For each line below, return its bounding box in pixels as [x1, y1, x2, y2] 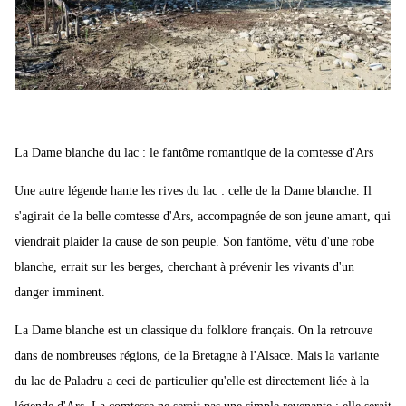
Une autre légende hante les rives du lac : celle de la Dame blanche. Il [14, 184, 372, 198]
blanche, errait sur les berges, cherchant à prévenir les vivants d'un [14, 260, 354, 275]
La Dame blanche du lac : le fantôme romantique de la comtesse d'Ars [14, 146, 373, 160]
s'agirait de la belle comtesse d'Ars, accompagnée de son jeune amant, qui [14, 209, 391, 224]
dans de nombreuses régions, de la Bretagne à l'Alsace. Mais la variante [14, 349, 379, 363]
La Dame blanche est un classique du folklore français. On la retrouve [14, 324, 372, 338]
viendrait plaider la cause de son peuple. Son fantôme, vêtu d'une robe [14, 235, 374, 249]
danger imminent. [14, 285, 105, 300]
